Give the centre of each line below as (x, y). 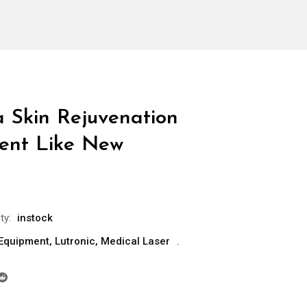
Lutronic (75, 242)
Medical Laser (135, 242)
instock (35, 218)
